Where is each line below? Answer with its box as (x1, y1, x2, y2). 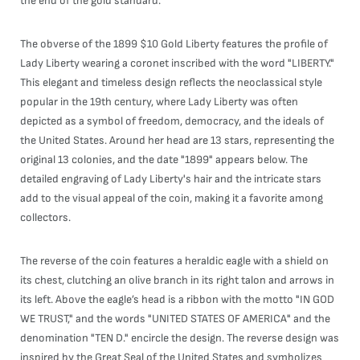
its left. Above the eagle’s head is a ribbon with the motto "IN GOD (20, 292, 334, 306)
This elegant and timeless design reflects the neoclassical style (20, 76, 322, 89)
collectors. (20, 211, 71, 224)
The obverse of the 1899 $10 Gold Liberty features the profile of (20, 37, 328, 51)
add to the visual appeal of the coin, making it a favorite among (20, 191, 323, 205)
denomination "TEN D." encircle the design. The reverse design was (20, 331, 339, 345)
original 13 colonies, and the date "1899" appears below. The (20, 153, 308, 166)
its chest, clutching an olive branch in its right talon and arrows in (20, 273, 334, 287)
